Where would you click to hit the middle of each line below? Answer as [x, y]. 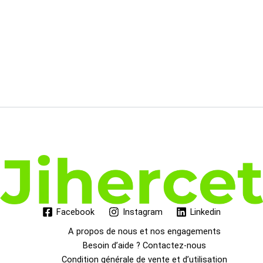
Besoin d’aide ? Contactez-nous [144, 246]
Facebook [75, 212]
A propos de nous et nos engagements [144, 232]
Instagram [142, 212]
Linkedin [206, 212]
